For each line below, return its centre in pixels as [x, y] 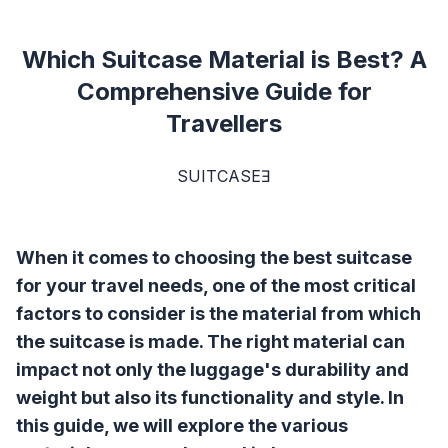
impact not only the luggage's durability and [212, 369]
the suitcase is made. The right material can [210, 341]
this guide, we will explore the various [182, 425]
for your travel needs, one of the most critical [216, 285]
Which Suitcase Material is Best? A [224, 59]
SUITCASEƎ [224, 176]
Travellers [224, 123]
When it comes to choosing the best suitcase [214, 257]
